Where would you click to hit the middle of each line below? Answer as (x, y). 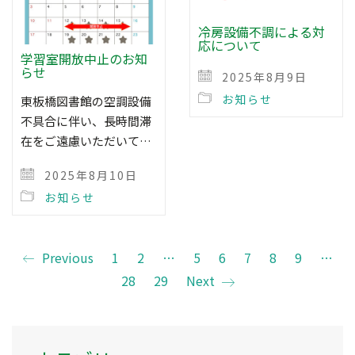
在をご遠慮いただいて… (86, 140)
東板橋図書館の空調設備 (86, 101)
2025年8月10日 (89, 175)
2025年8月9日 (263, 76)
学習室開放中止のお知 (84, 58)
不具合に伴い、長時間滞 (86, 120)
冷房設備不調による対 (261, 31)
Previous (66, 257)
